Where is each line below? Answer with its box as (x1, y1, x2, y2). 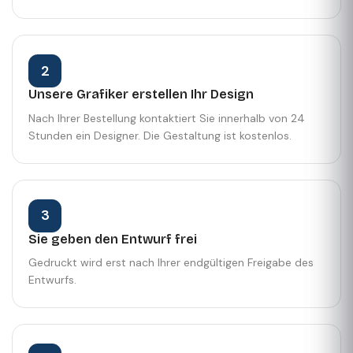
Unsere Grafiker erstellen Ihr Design (28, 87, 254, 102)
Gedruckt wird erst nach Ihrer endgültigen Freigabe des (28, 255, 314, 270)
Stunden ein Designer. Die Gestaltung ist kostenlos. (28, 128, 292, 143)
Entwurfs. (28, 273, 76, 288)
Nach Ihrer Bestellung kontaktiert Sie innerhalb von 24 (28, 110, 305, 125)
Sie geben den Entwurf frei (28, 231, 197, 247)
